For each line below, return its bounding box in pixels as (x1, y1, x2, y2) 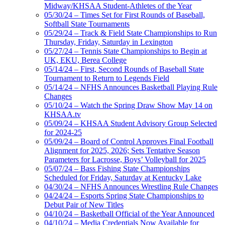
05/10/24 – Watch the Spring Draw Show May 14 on (44, 101, 212, 110)
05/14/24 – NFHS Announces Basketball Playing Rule (44, 83, 217, 92)
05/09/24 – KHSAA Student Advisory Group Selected (44, 119, 217, 128)
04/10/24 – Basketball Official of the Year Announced (44, 209, 214, 218)
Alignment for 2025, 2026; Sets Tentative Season (44, 146, 200, 155)
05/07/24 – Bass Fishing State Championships (44, 164, 190, 173)
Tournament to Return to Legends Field (44, 74, 169, 83)
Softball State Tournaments (44, 20, 130, 29)
